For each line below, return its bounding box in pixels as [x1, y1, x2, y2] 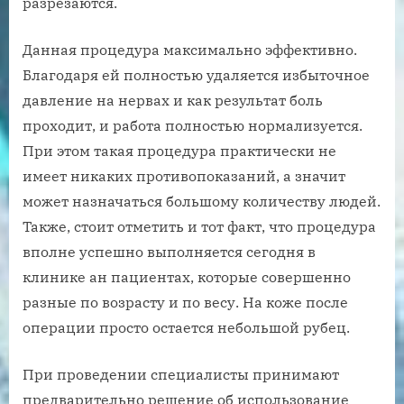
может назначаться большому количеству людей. [23, 192, 381, 211]
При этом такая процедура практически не [23, 142, 336, 161]
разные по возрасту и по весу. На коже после [23, 293, 348, 312]
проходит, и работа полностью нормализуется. [23, 116, 363, 135]
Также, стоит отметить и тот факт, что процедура [23, 217, 376, 236]
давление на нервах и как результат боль [23, 91, 323, 110]
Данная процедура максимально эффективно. [23, 41, 357, 60]
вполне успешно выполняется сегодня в [23, 243, 316, 262]
